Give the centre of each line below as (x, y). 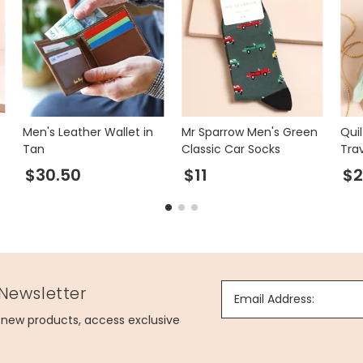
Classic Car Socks (231, 149)
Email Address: (274, 299)
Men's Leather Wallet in (88, 132)
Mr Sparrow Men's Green (249, 132)
